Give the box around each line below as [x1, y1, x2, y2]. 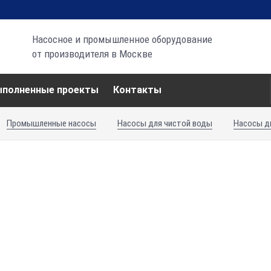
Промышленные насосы [7, 118, 96, 129]
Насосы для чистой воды [117, 118, 212, 129]
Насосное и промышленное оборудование [31, 33, 212, 45]
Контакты [113, 84, 162, 96]
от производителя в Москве [31, 48, 152, 60]
